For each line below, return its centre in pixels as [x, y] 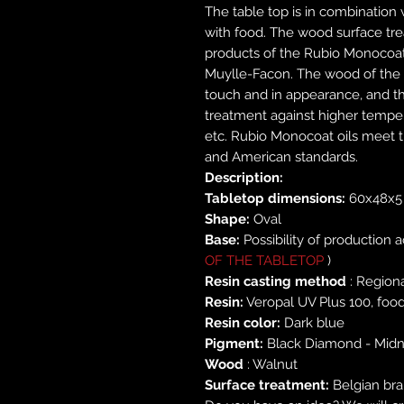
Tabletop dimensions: [275, 198]
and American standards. [281, 156]
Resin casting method [275, 281]
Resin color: [243, 322]
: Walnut [271, 364]
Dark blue [312, 322]
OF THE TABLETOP [264, 260]
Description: [244, 177]
